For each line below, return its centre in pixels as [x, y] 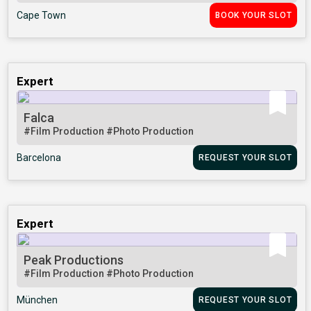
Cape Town [42, 16]
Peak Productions [74, 260]
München [37, 300]
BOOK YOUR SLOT [254, 16]
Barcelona [39, 158]
